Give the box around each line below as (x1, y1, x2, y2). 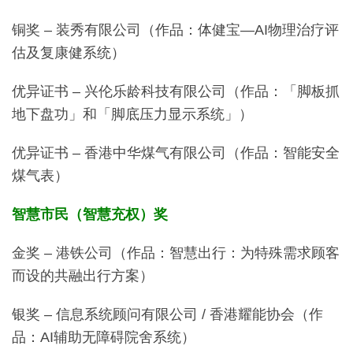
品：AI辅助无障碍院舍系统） (12, 329, 195, 345)
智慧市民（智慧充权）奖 (12, 206, 168, 222)
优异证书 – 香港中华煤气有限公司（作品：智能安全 (12, 144, 340, 161)
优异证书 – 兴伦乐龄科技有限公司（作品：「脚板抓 (12, 83, 340, 99)
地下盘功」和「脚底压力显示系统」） (12, 106, 253, 122)
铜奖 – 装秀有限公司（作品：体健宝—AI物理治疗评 (12, 21, 339, 38)
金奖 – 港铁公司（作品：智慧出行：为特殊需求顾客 (12, 244, 340, 261)
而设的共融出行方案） (12, 267, 154, 284)
